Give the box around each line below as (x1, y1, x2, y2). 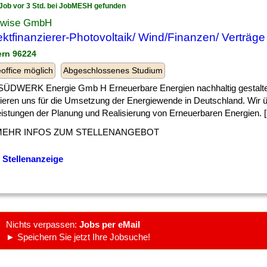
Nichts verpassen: (6, 219, 79, 229)
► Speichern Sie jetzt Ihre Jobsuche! (6, 232, 150, 242)
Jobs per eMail (79, 219, 140, 229)
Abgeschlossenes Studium (63, 66, 163, 75)
